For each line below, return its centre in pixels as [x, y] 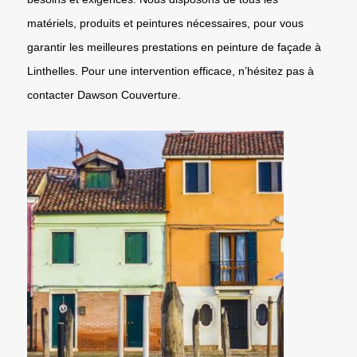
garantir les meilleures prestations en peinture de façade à [174, 47]
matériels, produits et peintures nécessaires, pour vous [165, 23]
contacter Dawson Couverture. [104, 94]
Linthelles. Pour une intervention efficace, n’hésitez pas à [171, 71]
